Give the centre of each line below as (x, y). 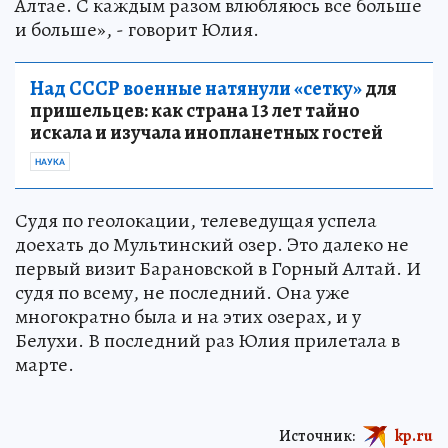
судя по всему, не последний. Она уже (182, 292)
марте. (44, 364)
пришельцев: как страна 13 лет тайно (195, 110)
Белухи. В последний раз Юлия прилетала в (207, 340)
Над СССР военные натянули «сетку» (196, 88)
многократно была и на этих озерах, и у (188, 316)
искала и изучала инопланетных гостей (206, 132)
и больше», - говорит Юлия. (137, 29)
